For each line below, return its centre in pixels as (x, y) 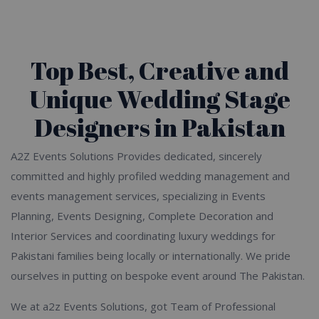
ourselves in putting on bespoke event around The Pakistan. (158, 276)
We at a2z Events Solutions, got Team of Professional (143, 307)
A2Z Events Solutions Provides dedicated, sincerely (136, 156)
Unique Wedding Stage (159, 99)
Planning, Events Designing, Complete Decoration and (142, 216)
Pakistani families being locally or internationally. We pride (151, 256)
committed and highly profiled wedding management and (150, 176)
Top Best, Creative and (159, 70)
